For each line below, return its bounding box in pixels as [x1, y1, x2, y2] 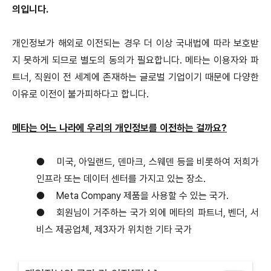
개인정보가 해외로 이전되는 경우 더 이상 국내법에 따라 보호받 [12, 37, 259, 49]
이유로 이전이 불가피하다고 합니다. [12, 88, 149, 100]
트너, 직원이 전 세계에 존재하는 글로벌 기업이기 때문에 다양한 [12, 71, 259, 83]
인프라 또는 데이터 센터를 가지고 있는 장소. [36, 172, 206, 184]
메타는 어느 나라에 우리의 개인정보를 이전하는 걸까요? [12, 122, 227, 134]
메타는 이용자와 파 [185, 54, 259, 66]
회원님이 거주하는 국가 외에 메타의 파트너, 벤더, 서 [56, 206, 260, 218]
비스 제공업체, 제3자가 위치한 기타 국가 [36, 223, 192, 235]
